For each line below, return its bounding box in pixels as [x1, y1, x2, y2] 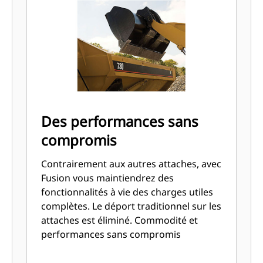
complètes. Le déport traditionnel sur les [41, 200, 222, 213]
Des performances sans [41, 112, 199, 131]
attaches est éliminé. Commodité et [41, 214, 198, 227]
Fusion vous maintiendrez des [41, 171, 174, 184]
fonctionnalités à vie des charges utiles [41, 186, 214, 198]
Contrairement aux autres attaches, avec [41, 157, 222, 170]
